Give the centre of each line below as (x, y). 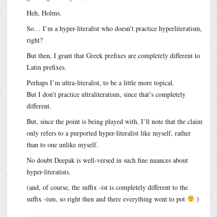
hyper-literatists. (49, 171)
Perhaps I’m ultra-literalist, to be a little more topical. (101, 82)
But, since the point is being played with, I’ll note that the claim (115, 121)
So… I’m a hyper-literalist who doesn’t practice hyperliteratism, (114, 28)
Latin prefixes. (46, 67)
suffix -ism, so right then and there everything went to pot (107, 199)
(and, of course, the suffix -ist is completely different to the (107, 187)
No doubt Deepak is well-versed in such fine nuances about (107, 160)
